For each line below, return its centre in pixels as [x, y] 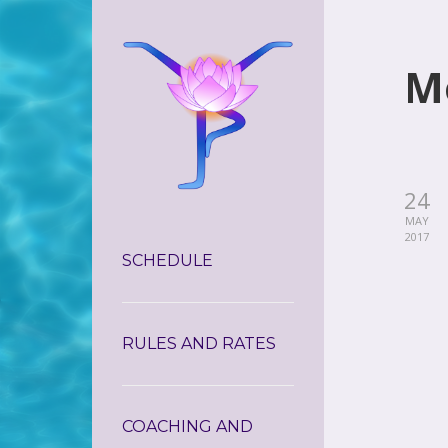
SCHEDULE [167, 260]
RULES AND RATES [199, 343]
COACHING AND [187, 426]
